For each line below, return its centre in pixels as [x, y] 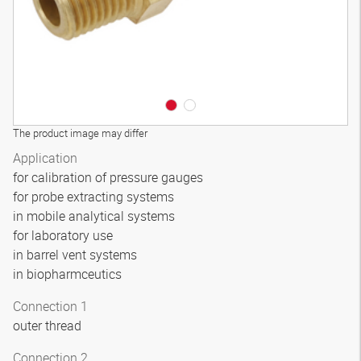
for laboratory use [64, 235]
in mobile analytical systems [95, 216]
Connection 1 [50, 306]
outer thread [49, 326]
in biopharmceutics [69, 274]
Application [45, 158]
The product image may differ [80, 133]
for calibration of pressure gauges [110, 177]
